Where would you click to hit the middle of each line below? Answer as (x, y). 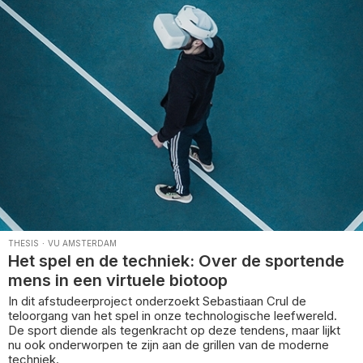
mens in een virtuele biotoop (118, 280)
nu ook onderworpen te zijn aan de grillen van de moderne (169, 344)
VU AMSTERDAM (82, 243)
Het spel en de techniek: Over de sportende (176, 261)
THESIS (23, 243)
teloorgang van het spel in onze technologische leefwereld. (173, 315)
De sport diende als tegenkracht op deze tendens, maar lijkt (174, 330)
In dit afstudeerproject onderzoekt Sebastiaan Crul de (157, 301)
